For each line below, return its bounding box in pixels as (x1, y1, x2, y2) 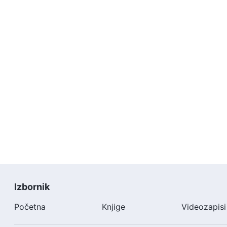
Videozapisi (181, 201, 226, 212)
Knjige (101, 201, 125, 212)
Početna (14, 201, 46, 212)
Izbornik (14, 181, 50, 192)
